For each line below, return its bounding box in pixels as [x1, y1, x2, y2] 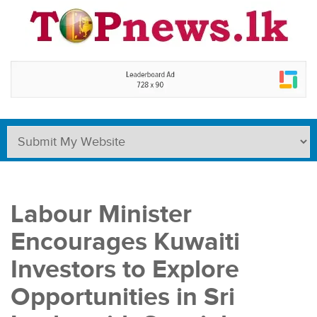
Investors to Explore [11, 253, 239, 285]
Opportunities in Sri [11, 281, 235, 313]
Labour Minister [11, 198, 192, 230]
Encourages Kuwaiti [11, 226, 240, 258]
